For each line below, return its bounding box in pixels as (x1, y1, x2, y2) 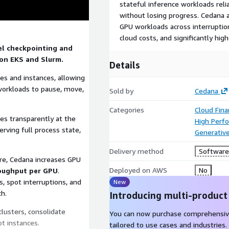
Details (109, 59, 140, 71)
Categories (109, 105, 144, 114)
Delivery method (109, 147, 164, 155)
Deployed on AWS (109, 166, 167, 174)
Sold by (109, 86, 133, 95)
